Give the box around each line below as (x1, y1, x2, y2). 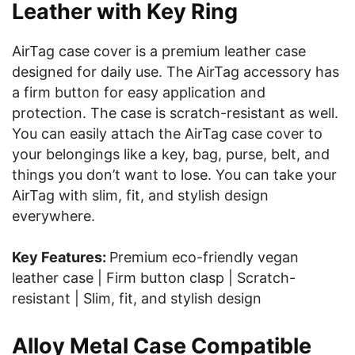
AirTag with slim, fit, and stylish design (12, 187, 269, 204)
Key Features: (12, 249, 109, 265)
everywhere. (12, 208, 95, 224)
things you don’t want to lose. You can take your (12, 166, 337, 183)
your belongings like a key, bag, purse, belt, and (12, 146, 330, 162)
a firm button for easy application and (12, 84, 265, 101)
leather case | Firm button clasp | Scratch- (12, 269, 296, 286)
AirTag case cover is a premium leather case (12, 43, 306, 59)
